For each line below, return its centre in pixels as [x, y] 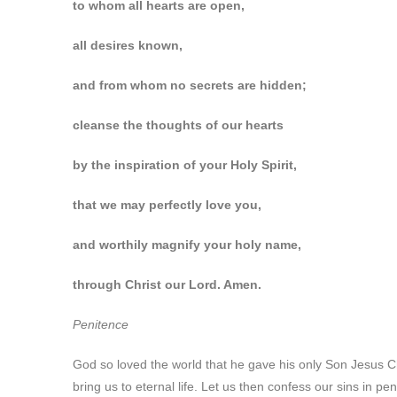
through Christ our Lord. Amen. [167, 284]
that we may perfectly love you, [167, 205]
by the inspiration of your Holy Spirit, [185, 165]
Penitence [101, 324]
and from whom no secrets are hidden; [190, 85]
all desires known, [128, 45]
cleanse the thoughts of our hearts [178, 125]
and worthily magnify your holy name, [187, 245]
